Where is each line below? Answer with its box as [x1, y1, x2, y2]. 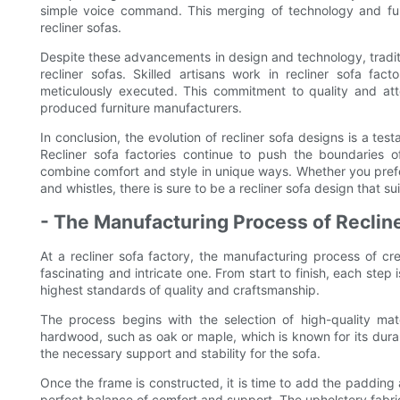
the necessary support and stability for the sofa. [40, 345, 321, 361]
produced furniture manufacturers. [40, 99, 242, 115]
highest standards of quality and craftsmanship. [40, 281, 320, 297]
